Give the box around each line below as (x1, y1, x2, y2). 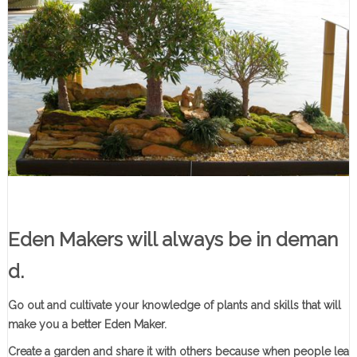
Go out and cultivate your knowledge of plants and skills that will (7, 299, 341, 312)
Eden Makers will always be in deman (7, 228, 338, 252)
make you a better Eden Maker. (7, 318, 167, 331)
